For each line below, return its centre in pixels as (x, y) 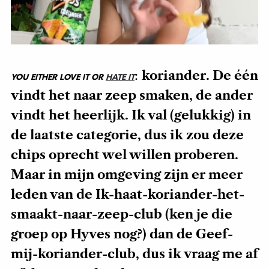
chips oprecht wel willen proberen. (124, 155)
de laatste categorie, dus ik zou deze (127, 135)
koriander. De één (200, 76)
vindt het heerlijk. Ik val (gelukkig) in (131, 116)
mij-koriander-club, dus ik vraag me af (134, 254)
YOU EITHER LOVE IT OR (58, 77)
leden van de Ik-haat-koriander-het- (127, 195)
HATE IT (120, 77)
